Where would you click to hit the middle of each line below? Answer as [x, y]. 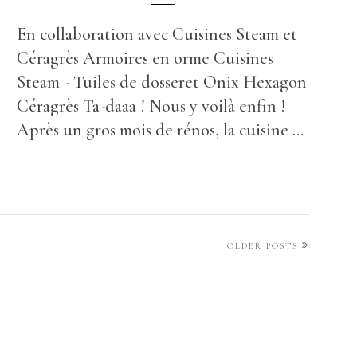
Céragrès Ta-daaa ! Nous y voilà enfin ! [151, 106]
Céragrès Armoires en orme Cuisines [145, 59]
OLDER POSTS [263, 246]
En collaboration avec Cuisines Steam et [157, 35]
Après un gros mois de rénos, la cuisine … [160, 130]
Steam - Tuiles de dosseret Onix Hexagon [161, 82]
